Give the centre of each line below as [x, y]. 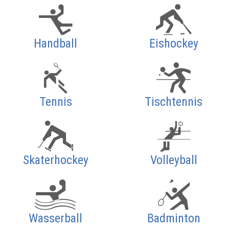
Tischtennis [174, 101]
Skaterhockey [55, 160]
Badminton [174, 218]
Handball [55, 43]
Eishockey [174, 43]
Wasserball [55, 218]
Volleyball [174, 160]
